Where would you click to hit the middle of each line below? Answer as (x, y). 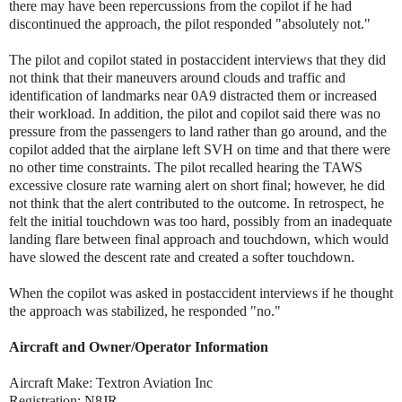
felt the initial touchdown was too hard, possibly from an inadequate (201, 221)
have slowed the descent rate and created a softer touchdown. (182, 257)
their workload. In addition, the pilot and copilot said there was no (195, 113)
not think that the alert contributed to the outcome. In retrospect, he (197, 203)
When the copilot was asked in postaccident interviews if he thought (201, 293)
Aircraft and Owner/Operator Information (139, 346)
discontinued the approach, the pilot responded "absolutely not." (190, 23)
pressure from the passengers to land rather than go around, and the (198, 131)
